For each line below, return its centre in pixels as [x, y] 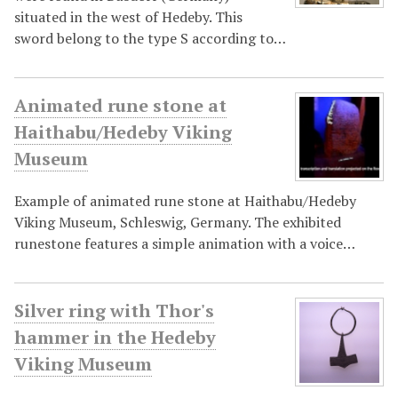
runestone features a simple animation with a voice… [185, 244]
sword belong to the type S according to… [150, 39]
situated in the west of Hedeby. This [128, 17]
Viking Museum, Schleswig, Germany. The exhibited [178, 223]
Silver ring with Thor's [114, 311]
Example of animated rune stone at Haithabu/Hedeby [185, 201]
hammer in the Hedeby [115, 338]
